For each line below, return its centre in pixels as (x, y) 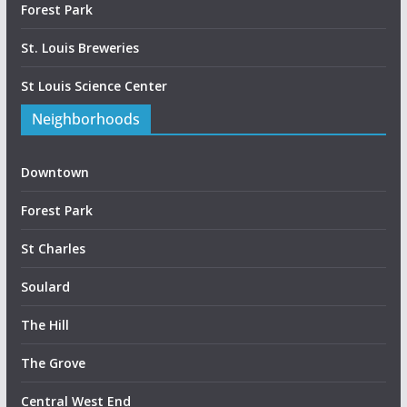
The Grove (53, 363)
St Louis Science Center (94, 86)
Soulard (45, 287)
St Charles (53, 249)
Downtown (55, 173)
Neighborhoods (85, 119)
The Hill (45, 325)
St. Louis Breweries (79, 48)
